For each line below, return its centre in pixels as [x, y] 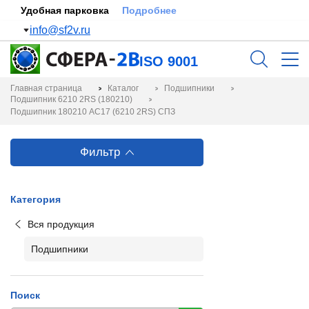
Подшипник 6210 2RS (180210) [71, 99]
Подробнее [149, 10]
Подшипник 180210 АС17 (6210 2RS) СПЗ [93, 112]
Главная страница [46, 88]
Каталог [123, 88]
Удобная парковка [66, 10]
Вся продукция [61, 224]
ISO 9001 [169, 61]
